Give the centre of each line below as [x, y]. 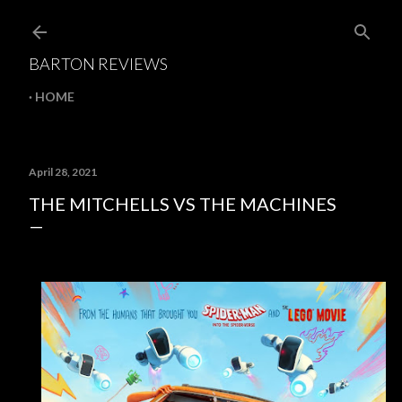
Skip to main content [201, 22]
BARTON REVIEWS [98, 64]
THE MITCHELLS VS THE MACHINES [183, 204]
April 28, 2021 [63, 172]
